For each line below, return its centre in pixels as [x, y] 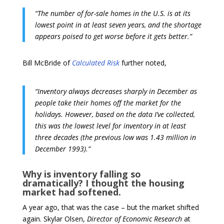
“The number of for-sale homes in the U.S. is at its [112, 13]
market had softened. [71, 192]
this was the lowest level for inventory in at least [110, 125]
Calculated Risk [95, 62]
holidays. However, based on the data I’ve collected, [115, 114]
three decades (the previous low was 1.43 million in [115, 137]
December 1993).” [62, 148]
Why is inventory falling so [81, 174]
